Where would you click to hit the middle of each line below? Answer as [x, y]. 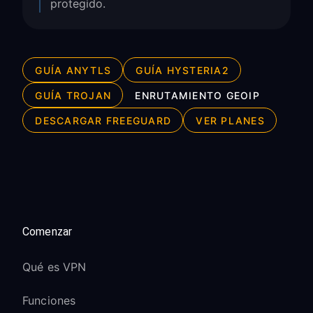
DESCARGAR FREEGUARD [103, 120]
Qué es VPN [54, 267]
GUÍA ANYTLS [73, 70]
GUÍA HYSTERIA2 [182, 70]
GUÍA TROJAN [73, 95]
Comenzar [48, 232]
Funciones [49, 300]
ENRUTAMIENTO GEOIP [197, 95]
